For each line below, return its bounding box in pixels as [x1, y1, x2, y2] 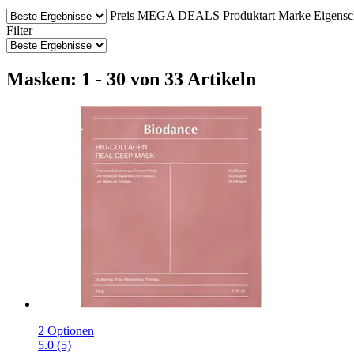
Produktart [223, 8, 275, 22]
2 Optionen [38, 323, 94, 337]
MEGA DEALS [137, 8, 220, 22]
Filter [6, 23, 32, 37]
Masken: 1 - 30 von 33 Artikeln [6, 68, 256, 89]
